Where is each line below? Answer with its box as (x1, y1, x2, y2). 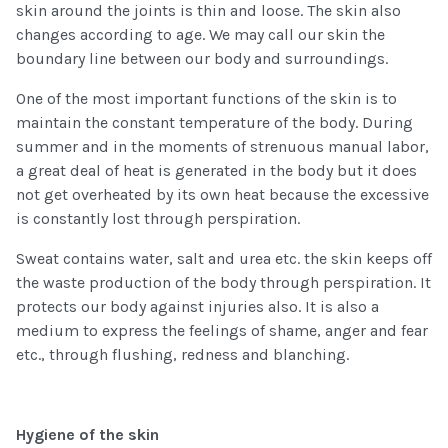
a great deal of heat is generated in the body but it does (16, 161, 417, 181)
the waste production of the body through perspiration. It (16, 273, 431, 293)
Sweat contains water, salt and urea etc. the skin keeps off (16, 249, 432, 269)
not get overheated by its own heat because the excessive (16, 185, 429, 205)
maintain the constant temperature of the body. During (16, 113, 413, 133)
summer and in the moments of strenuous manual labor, (16, 137, 429, 157)
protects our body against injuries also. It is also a (16, 297, 379, 317)
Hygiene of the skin (16, 425, 159, 445)
